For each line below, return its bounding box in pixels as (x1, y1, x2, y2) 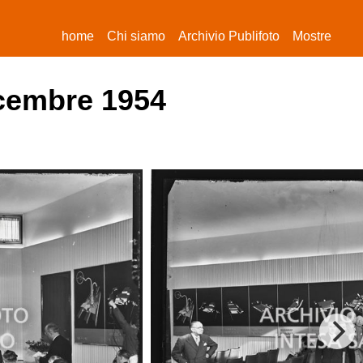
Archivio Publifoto (178, 29, 280, 43)
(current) (93, 28, 141, 42)
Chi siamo (107, 29, 165, 43)
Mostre (293, 29, 331, 43)
